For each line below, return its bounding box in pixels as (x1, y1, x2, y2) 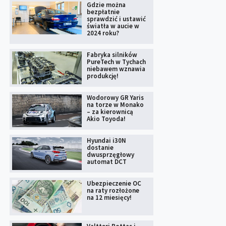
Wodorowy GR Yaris (86, 93, 144, 102)
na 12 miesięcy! (86, 193, 132, 202)
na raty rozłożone (86, 186, 139, 195)
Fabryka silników (86, 50, 137, 59)
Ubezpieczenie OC (86, 179, 141, 188)
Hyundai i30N (86, 136, 126, 145)
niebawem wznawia (86, 64, 145, 73)
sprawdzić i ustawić (86, 14, 146, 23)
